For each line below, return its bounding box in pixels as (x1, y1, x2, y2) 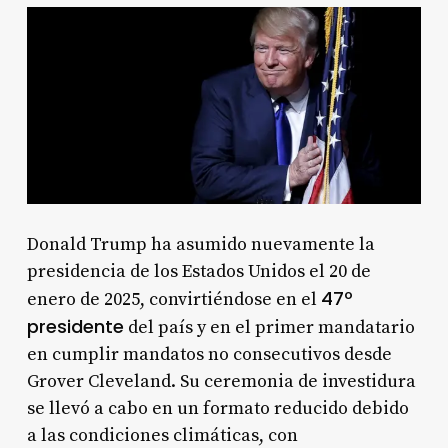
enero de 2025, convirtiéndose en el (26, 287, 321, 311)
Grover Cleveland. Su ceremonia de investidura (26, 369, 416, 393)
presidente (26, 313, 124, 339)
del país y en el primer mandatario (123, 315, 415, 339)
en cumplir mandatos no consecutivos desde (26, 342, 392, 366)
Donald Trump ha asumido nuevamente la (26, 232, 375, 256)
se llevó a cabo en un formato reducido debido (26, 396, 409, 420)
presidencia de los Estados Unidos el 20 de (26, 259, 371, 283)
